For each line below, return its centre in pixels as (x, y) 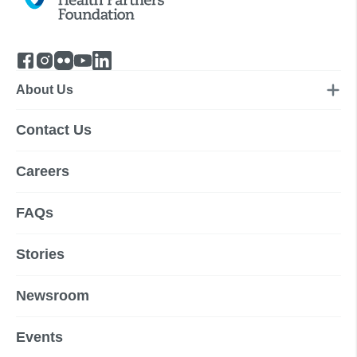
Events (39, 337)
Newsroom (53, 296)
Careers (43, 172)
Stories (40, 255)
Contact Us (54, 130)
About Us (45, 90)
